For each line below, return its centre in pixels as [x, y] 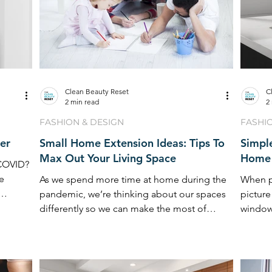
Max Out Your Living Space [108, 158]
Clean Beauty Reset [97, 91]
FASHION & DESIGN [82, 122]
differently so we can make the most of [123, 208]
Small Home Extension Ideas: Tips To [132, 143]
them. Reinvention [79, 223]
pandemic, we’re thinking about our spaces [133, 194]
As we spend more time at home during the [133, 179]
